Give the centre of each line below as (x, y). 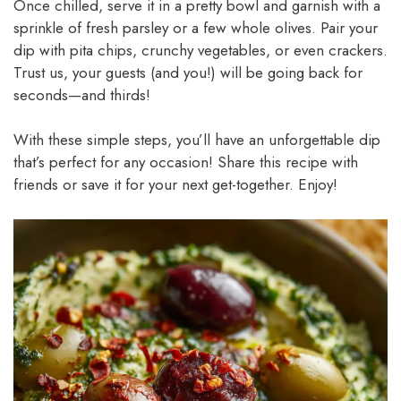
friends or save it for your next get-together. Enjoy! (175, 185)
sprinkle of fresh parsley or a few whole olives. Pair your (196, 27)
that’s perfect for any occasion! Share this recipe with (186, 162)
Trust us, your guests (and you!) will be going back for (188, 72)
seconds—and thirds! (82, 94)
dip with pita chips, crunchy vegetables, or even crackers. (200, 50)
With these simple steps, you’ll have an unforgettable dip (197, 140)
